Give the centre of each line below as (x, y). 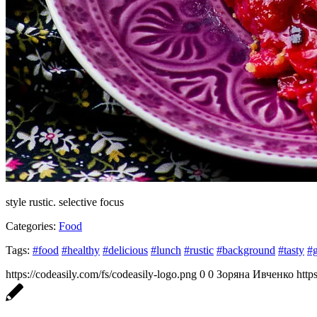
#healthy (81, 250)
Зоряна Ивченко (255, 274)
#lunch (166, 250)
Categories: (31, 226)
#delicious (125, 250)
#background (246, 250)
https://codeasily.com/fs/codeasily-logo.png (101, 274)
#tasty (291, 250)
